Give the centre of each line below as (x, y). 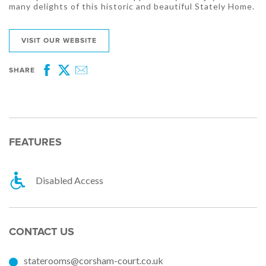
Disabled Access (69, 180)
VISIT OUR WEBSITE (59, 41)
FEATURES (35, 142)
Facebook (64, 78)
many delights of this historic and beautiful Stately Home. (132, 7)
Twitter (76, 78)
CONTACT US (42, 232)
